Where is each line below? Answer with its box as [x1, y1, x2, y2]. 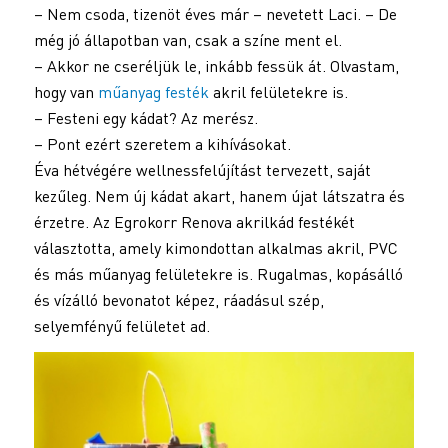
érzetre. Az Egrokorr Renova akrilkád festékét [33, 211, 355, 232]
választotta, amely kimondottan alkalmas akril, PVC [33, 237, 398, 258]
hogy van [33, 81, 98, 102]
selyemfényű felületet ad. [33, 315, 210, 336]
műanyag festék [97, 81, 209, 102]
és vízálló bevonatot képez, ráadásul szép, [33, 289, 324, 310]
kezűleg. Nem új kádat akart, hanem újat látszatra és [33, 185, 405, 206]
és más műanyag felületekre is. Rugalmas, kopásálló [33, 263, 403, 284]
